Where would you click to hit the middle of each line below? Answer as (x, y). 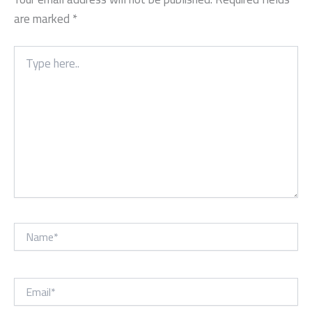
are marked (43, 18)
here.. (25, 67)
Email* (26, 284)
